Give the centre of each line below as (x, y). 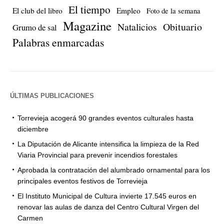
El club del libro (37, 11)
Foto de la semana (173, 11)
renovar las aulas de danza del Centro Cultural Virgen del (108, 207)
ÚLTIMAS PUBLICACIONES (52, 96)
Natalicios (137, 27)
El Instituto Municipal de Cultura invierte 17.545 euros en (107, 196)
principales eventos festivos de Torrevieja (82, 181)
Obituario (182, 27)
